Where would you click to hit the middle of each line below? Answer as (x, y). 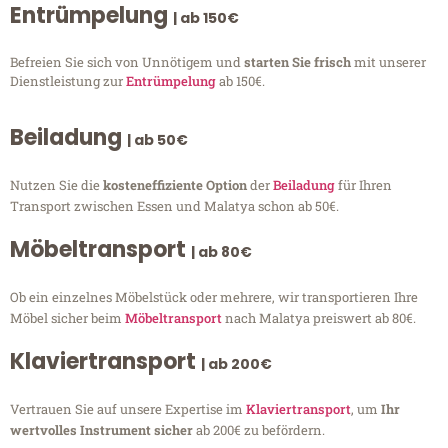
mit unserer (390, 61)
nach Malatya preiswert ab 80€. (319, 318)
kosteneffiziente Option (176, 185)
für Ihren (363, 185)
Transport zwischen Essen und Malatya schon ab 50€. (174, 206)
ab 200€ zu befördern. (259, 430)
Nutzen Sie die (56, 185)
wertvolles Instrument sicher (101, 430)
